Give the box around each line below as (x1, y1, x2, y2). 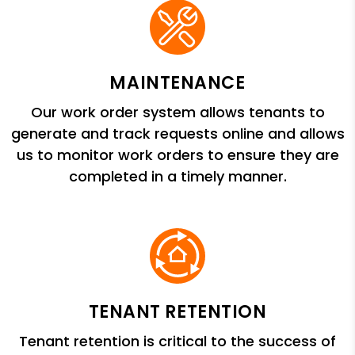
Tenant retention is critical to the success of (19, 331, 336, 352)
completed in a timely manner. (68, 166, 287, 187)
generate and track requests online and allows (10, 124, 345, 144)
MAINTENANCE (109, 71, 246, 96)
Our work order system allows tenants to (30, 102, 325, 123)
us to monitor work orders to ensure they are (16, 145, 339, 166)
